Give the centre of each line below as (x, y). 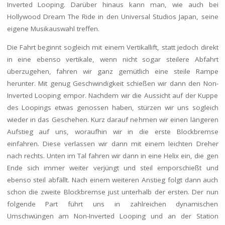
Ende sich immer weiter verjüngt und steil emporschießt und (113, 168)
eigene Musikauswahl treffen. (53, 28)
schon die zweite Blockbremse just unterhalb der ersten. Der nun (113, 192)
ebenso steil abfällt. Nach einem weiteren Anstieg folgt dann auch (113, 180)
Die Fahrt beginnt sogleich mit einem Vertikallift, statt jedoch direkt (113, 47)
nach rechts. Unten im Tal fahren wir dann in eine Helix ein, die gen (113, 156)
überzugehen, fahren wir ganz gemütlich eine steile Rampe (113, 72)
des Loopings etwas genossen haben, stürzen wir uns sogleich (113, 108)
